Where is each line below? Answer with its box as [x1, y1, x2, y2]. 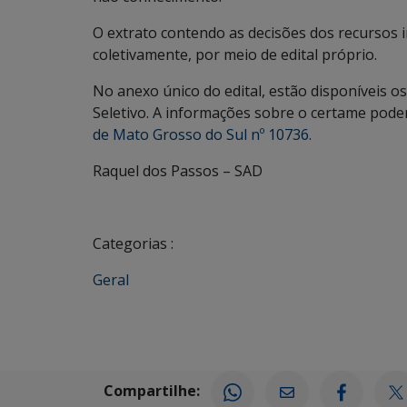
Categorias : [93, 233, 174, 253]
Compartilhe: [104, 381, 200, 402]
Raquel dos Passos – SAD [93, 161, 263, 181]
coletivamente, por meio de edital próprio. [93, 45, 377, 65]
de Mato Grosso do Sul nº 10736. [93, 124, 312, 144]
